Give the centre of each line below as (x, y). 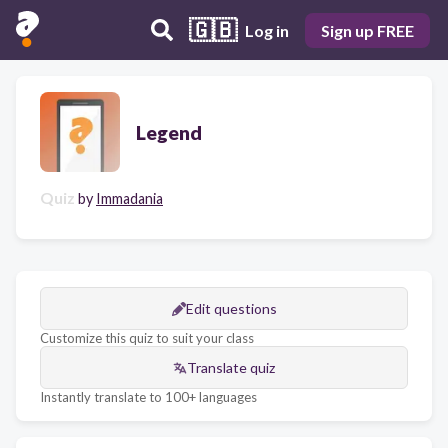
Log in (267, 30)
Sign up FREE (367, 30)
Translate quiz (231, 367)
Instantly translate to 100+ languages (148, 397)
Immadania (129, 198)
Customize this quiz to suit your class (147, 338)
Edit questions (231, 308)
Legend (169, 132)
